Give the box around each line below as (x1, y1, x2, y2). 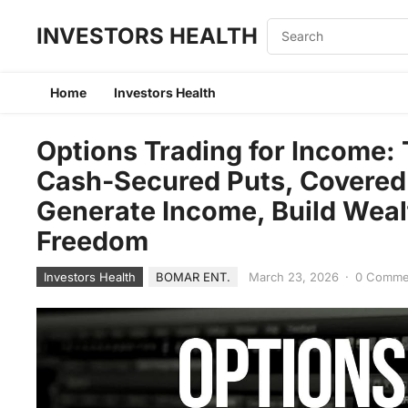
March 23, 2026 (249, 270, 340, 284)
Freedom (36, 225, 149, 257)
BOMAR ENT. (156, 270, 231, 284)
